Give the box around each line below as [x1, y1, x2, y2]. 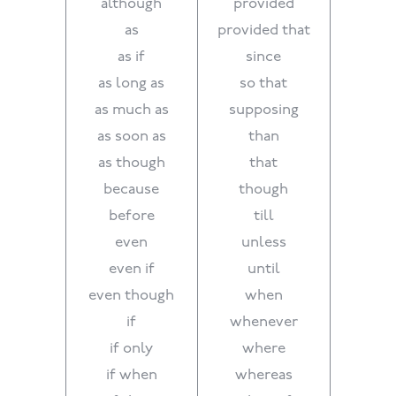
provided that [217, 23, 310, 39]
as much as [94, 103, 169, 118]
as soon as [96, 129, 166, 145]
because [103, 182, 160, 198]
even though [88, 288, 175, 304]
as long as [98, 76, 165, 92]
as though [97, 156, 165, 171]
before [108, 209, 155, 225]
